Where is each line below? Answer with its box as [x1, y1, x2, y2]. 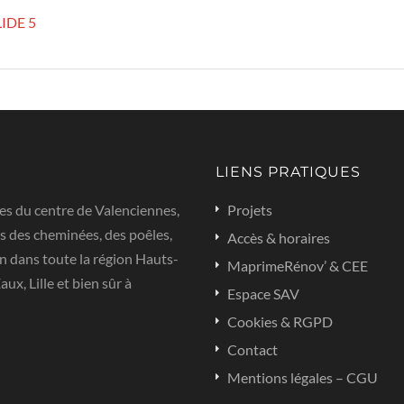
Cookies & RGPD [227, 313, 333, 330]
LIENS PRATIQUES [216, 163, 361, 180]
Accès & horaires [227, 229, 330, 246]
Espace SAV [227, 285, 299, 302]
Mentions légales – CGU [227, 369, 378, 386]
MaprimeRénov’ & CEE [227, 257, 368, 274]
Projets [227, 201, 272, 218]
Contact [227, 341, 278, 358]
